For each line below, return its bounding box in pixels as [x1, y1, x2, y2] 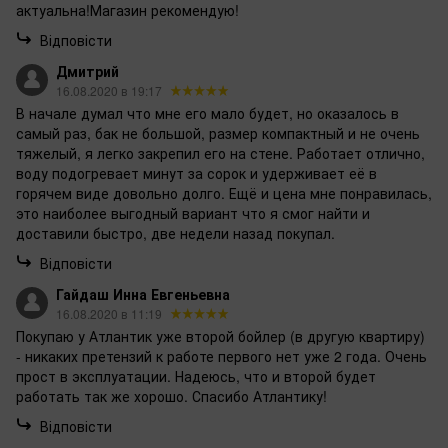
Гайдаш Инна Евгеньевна [56, 284, 230, 305]
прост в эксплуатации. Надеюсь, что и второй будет [16, 366, 376, 387]
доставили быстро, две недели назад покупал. [16, 223, 335, 244]
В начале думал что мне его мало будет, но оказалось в [16, 103, 399, 124]
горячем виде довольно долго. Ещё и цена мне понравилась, [16, 183, 432, 204]
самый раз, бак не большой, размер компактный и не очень [16, 123, 420, 144]
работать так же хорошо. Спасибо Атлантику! [16, 386, 327, 407]
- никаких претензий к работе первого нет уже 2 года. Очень [16, 346, 427, 367]
